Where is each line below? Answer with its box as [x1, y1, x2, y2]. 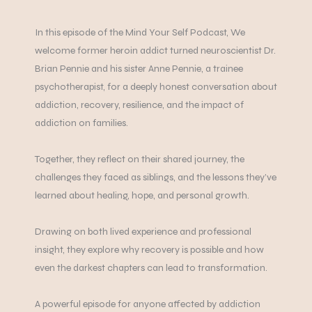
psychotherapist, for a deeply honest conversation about [35, 81, 277, 93]
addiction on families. [35, 117, 128, 130]
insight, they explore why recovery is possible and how [35, 244, 264, 256]
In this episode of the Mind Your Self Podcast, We [35, 26, 245, 39]
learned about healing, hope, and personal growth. [35, 189, 249, 202]
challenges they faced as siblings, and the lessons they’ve [35, 171, 276, 184]
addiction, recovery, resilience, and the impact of [35, 99, 244, 111]
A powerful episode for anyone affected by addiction [35, 298, 260, 311]
